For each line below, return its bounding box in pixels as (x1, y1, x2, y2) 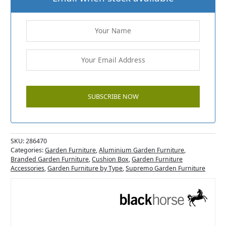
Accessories (11, 164, 45, 173)
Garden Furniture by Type (47, 164, 123, 173)
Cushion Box (92, 155, 129, 164)
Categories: (11, 146, 45, 155)
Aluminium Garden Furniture (99, 146, 185, 155)
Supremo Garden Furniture (126, 164, 206, 173)
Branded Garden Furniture (11, 155, 89, 164)
